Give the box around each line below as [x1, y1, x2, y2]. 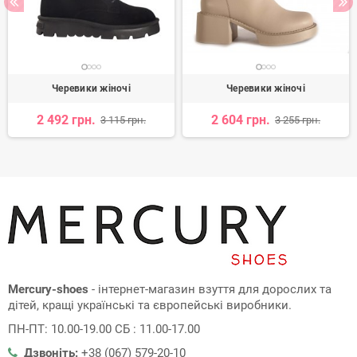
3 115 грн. [100, 113, 146, 126]
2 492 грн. [37, 112, 96, 127]
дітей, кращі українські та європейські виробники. [8, 297, 292, 312]
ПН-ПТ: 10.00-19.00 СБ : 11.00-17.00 [8, 321, 200, 336]
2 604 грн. [211, 112, 270, 127]
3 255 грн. [275, 113, 320, 126]
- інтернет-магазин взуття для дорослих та [88, 281, 331, 296]
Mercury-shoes [8, 281, 88, 296]
